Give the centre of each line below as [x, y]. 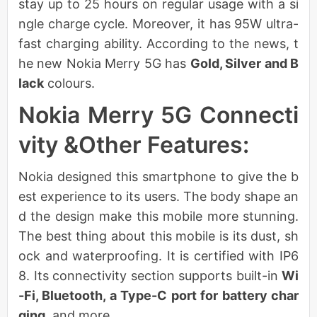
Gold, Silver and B [244, 63]
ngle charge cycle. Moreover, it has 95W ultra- [158, 23]
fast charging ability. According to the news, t [158, 43]
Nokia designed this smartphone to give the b [158, 176]
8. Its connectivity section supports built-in [150, 275]
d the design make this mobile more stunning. [158, 216]
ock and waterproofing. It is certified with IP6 [158, 255]
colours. [69, 83]
